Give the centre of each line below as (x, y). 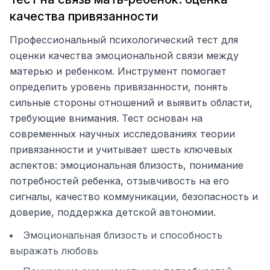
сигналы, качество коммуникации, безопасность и (134, 196)
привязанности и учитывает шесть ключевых (121, 149)
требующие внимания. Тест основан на (106, 118)
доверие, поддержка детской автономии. (113, 212)
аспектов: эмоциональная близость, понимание (127, 165)
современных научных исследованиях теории (122, 134)
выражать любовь (54, 251)
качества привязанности (84, 16)
